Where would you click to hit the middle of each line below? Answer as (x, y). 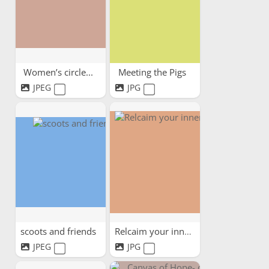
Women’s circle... (59, 72)
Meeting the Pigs (154, 72)
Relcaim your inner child (188, 231)
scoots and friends (59, 231)
